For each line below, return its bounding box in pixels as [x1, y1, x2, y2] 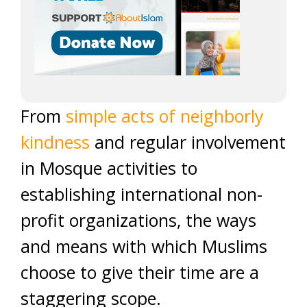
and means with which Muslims [21, 234, 267, 258]
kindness [21, 130, 90, 153]
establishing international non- [21, 182, 262, 206]
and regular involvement [90, 130, 286, 153]
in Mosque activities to [21, 156, 197, 180]
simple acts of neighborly [61, 104, 264, 127]
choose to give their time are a [21, 260, 259, 284]
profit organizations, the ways [21, 208, 256, 232]
